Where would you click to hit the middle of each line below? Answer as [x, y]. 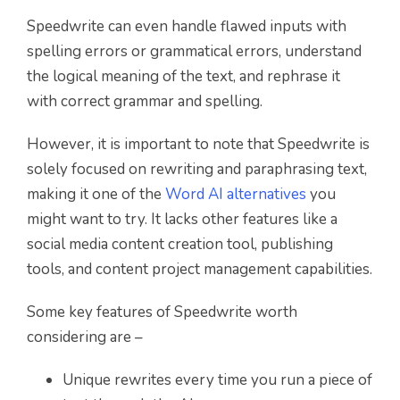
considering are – [85, 337]
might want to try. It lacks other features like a [182, 219]
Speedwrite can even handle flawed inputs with [187, 26]
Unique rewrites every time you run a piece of [217, 379]
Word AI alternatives [236, 194]
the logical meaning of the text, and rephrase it [183, 76]
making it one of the [96, 194]
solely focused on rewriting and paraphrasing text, [197, 169]
